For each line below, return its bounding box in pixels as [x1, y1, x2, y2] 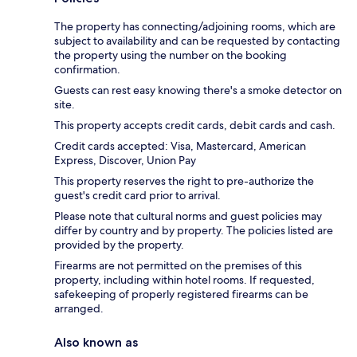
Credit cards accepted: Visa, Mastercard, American [54, 139, 306, 154]
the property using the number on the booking [54, 48, 287, 63]
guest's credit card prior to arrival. [54, 188, 221, 203]
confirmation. [54, 62, 120, 77]
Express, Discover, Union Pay [54, 153, 196, 168]
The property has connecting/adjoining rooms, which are [54, 19, 335, 34]
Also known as [54, 335, 138, 351]
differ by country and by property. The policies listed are [54, 223, 333, 238]
